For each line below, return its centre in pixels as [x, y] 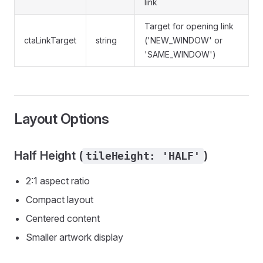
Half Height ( [48, 156]
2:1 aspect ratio [58, 181]
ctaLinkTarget [50, 40]
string [106, 40]
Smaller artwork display [75, 237]
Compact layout [60, 200]
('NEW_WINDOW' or [183, 40]
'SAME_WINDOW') [180, 54]
